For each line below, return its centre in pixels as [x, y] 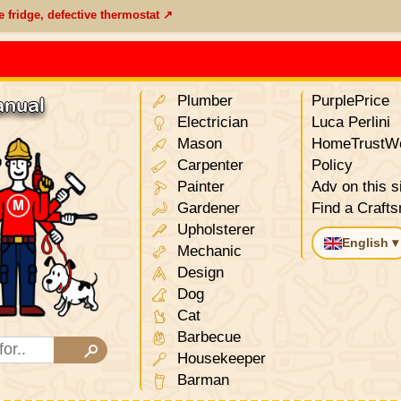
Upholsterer [214, 230]
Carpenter [209, 165]
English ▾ [371, 243]
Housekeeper [220, 358]
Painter [199, 187]
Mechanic [208, 251]
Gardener [207, 208]
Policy [333, 165]
